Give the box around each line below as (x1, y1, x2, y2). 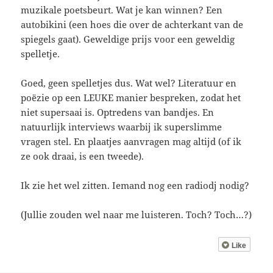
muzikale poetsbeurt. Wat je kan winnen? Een (21, 3, 223, 16)
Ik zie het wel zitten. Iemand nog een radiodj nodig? (21, 179, 250, 191)
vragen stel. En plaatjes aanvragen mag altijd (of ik (21, 135, 242, 147)
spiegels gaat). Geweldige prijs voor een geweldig (21, 32, 235, 45)
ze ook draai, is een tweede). (21, 149, 144, 162)
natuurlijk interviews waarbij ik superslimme (21, 120, 222, 133)
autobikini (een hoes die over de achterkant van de (21, 18, 244, 30)
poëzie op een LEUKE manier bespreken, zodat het (21, 91, 241, 104)
